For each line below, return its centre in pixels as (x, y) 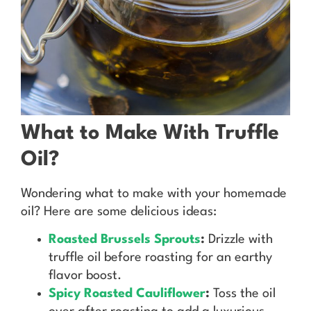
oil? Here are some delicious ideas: (119, 211)
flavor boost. (85, 276)
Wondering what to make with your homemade (154, 193)
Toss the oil (243, 294)
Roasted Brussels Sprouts (125, 240)
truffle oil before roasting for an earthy (160, 258)
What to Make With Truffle (150, 133)
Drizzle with (239, 240)
